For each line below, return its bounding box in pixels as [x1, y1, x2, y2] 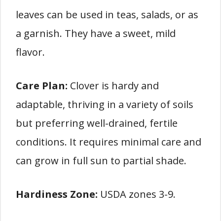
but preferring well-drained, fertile [16, 116, 178, 130]
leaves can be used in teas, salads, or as [16, 8, 198, 21]
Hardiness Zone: [16, 187, 98, 201]
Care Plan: [16, 79, 68, 92]
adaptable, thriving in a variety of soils [16, 98, 193, 111]
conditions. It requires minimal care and [16, 135, 201, 148]
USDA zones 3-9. [98, 187, 176, 201]
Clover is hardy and [68, 79, 159, 92]
